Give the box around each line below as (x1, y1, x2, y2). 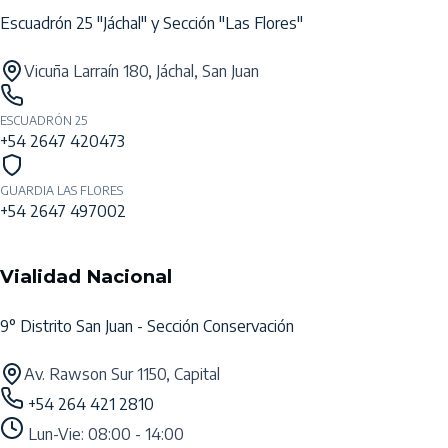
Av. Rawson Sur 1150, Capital (24, 363, 220, 384)
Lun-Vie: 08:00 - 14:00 (28, 423, 184, 444)
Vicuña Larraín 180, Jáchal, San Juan (24, 60, 259, 81)
